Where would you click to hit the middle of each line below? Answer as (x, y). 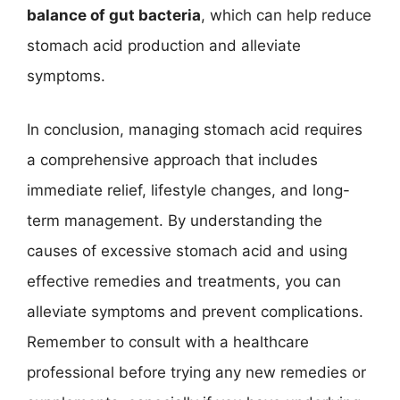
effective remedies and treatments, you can (184, 281)
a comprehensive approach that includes (172, 159)
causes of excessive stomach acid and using (187, 250)
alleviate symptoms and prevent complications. (195, 311)
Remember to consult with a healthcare (168, 342)
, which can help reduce (286, 15)
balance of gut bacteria (114, 15)
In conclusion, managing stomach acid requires (195, 129)
